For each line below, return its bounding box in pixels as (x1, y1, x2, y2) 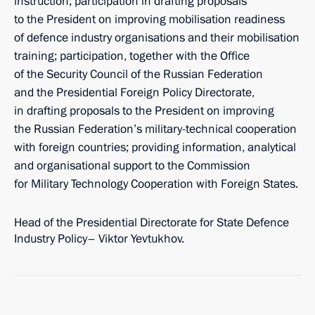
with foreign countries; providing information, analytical (14, 139, 296, 155)
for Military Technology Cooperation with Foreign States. (14, 176, 298, 192)
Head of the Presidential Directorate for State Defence (14, 214, 289, 231)
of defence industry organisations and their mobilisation (14, 30, 300, 46)
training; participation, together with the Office (14, 48, 250, 64)
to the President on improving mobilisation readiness (14, 11, 285, 27)
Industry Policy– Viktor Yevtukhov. (14, 231, 184, 247)
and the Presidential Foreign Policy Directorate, (14, 84, 255, 101)
